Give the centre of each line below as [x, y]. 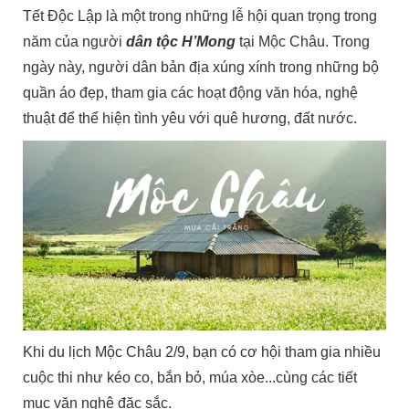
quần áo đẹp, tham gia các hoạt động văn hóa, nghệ [191, 93]
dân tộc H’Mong [181, 42]
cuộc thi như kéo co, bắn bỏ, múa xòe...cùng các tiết [190, 378]
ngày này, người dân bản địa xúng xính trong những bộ [201, 68]
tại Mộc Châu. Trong [303, 42]
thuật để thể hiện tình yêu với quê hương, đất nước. [190, 119]
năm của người [75, 42]
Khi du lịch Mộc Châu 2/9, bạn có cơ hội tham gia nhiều [202, 352]
